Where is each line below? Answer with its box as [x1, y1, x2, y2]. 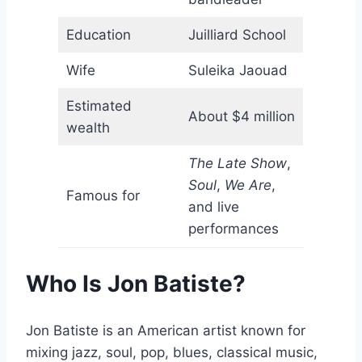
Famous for [65, 187, 140, 204]
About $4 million [187, 108, 295, 125]
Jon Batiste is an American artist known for [26, 322, 305, 339]
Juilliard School [187, 27, 286, 44]
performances [187, 221, 279, 238]
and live [187, 199, 239, 216]
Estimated [65, 98, 132, 115]
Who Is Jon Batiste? [26, 270, 246, 298]
